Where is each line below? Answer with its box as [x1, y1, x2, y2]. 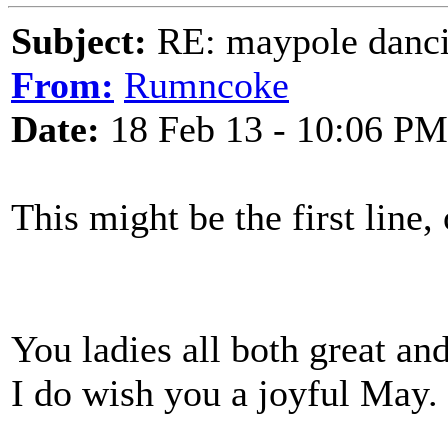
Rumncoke [124, 64, 289, 106]
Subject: [11, 20, 147, 62]
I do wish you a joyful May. [11, 372, 438, 414]
